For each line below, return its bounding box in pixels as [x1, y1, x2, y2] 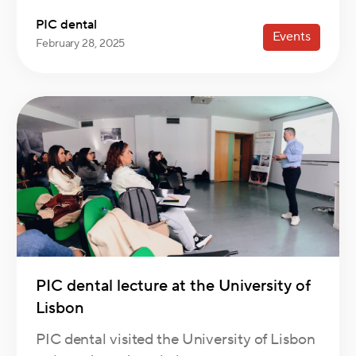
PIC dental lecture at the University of [36, 276, 311, 297]
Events [272, 29, 311, 45]
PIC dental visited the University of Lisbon [36, 330, 315, 350]
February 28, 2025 [36, 37, 126, 52]
